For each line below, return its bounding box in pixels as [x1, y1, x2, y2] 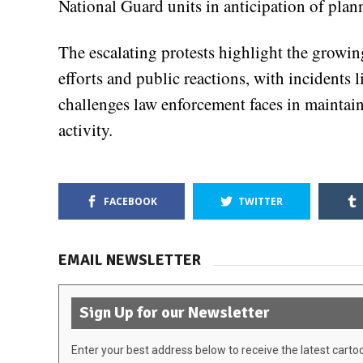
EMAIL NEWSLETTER [58, 250, 201, 271]
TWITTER [238, 194, 283, 209]
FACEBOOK [104, 194, 157, 209]
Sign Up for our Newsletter [79, 303, 270, 323]
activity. [58, 118, 113, 142]
